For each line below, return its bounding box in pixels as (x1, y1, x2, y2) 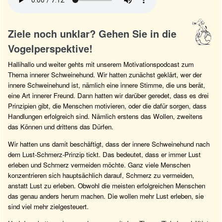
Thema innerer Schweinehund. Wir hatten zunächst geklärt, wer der (8, 70, 202, 80)
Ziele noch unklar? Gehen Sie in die (8, 26, 176, 41)
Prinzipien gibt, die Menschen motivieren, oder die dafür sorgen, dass (8, 101, 207, 111)
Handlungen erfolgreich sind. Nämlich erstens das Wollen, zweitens (8, 111, 203, 121)
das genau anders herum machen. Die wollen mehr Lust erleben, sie (8, 191, 204, 201)
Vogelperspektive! (8, 41, 93, 56)
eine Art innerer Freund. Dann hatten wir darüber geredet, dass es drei (8, 91, 209, 101)
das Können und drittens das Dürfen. (8, 122, 113, 132)
